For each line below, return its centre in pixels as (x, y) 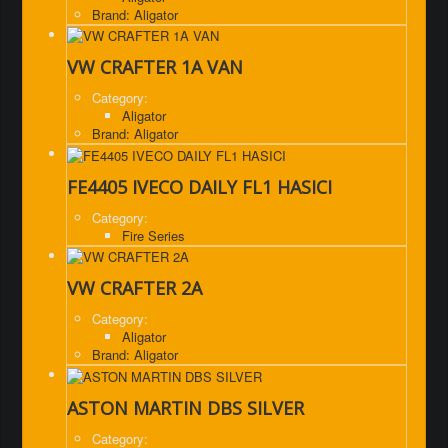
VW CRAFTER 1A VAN (155, 67)
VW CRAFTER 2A (134, 288)
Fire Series (153, 235)
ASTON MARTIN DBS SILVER (185, 407)
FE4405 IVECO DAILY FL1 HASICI (199, 186)
